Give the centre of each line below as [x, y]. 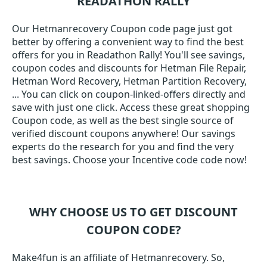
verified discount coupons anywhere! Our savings [124, 133]
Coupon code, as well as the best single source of [123, 120]
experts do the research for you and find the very [123, 147]
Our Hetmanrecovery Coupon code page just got [122, 29]
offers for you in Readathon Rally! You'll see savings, [128, 55]
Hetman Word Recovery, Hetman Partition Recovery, [129, 81]
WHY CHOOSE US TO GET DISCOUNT [133, 212]
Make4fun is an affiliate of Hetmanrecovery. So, [118, 257]
